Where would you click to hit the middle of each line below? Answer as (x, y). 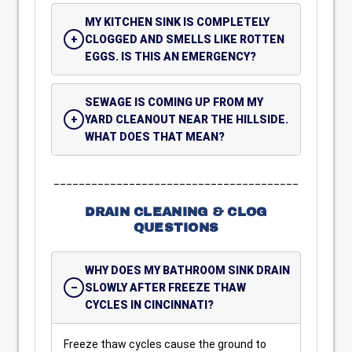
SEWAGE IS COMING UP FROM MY (174, 102)
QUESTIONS (176, 227)
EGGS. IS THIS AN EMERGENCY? (170, 57)
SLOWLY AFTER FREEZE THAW (165, 288)
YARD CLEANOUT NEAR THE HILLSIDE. (187, 119)
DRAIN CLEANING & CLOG (176, 212)
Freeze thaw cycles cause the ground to (165, 344)
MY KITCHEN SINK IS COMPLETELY (177, 22)
